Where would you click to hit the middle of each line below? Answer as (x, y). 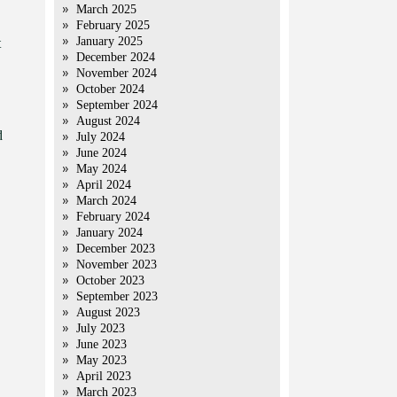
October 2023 (110, 280)
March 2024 (106, 201)
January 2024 (109, 233)
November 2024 (117, 73)
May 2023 (101, 360)
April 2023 (104, 376)
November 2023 (117, 265)
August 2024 (108, 121)
